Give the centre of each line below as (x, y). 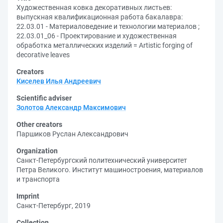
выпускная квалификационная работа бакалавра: (100, 17)
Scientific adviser (44, 98)
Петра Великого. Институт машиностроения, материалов (110, 170)
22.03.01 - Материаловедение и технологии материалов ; (108, 26)
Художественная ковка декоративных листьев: (94, 7)
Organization (37, 151)
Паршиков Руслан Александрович (72, 134)
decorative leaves (43, 55)
